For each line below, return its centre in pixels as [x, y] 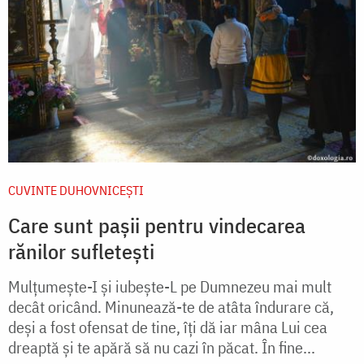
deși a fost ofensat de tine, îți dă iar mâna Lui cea [168, 327]
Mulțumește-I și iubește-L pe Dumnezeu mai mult [170, 286]
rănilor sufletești [81, 251]
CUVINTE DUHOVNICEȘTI [76, 190]
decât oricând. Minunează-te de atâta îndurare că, [171, 306]
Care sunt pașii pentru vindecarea [157, 225]
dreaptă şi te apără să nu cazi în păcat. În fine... [162, 347]
